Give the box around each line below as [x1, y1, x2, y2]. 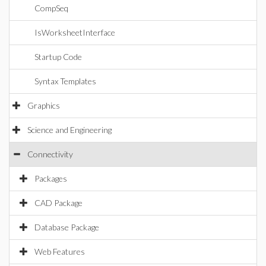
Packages [34, 173, 67, 183]
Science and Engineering [27, 125, 112, 135]
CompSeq [34, 3, 68, 13]
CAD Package [34, 198, 83, 208]
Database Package [34, 222, 99, 232]
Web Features [34, 246, 85, 256]
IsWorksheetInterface [34, 27, 115, 37]
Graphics [27, 100, 60, 110]
